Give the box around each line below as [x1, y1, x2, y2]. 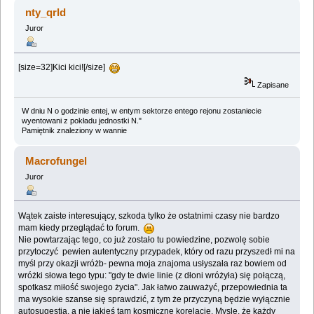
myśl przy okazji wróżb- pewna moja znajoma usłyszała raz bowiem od [18, 258, 287, 268]
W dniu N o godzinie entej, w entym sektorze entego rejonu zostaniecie [21, 106, 261, 115]
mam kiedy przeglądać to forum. [18, 222, 144, 233]
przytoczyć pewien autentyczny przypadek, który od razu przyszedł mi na [18, 246, 296, 257]
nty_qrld [25, 6, 67, 19]
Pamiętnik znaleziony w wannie [21, 125, 127, 135]
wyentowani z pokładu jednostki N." [21, 116, 142, 125]
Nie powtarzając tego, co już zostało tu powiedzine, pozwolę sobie [18, 234, 271, 245]
